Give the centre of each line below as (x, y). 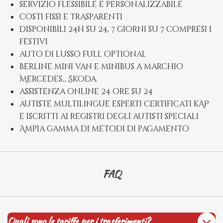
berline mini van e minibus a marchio (101, 66)
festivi (34, 42)
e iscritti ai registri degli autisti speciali (109, 116)
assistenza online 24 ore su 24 (86, 91)
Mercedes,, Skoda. (58, 79)
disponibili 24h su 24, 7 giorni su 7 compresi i (115, 29)
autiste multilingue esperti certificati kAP (114, 104)
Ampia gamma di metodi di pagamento (104, 129)
